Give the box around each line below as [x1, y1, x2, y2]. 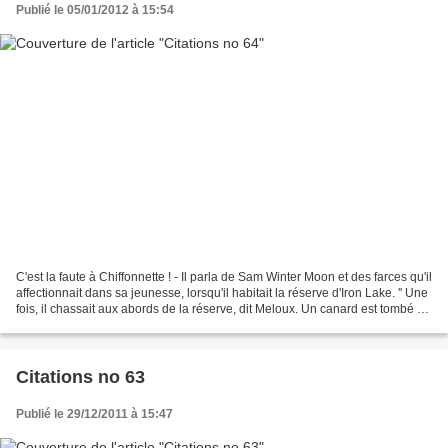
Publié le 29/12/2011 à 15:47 [16, 407, 173, 422]
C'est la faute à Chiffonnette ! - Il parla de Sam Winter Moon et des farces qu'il [16, 270, 432, 285]
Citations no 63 [16, 367, 145, 388]
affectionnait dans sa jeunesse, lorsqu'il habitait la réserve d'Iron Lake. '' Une [16, 286, 428, 301]
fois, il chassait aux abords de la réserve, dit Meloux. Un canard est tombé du [16, 302, 431, 317]
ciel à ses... [16, 318, 76, 333]
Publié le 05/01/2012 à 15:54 [16, 2, 174, 17]
